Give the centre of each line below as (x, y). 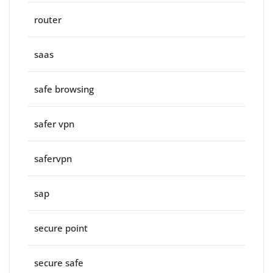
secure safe (59, 263)
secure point (61, 228)
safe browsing (64, 89)
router (48, 20)
